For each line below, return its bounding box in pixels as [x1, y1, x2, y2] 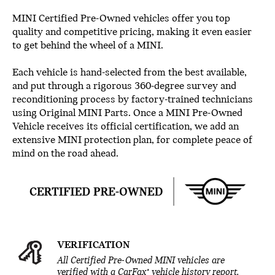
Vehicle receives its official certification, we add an [12, 121, 239, 133]
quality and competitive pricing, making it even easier [12, 26, 252, 39]
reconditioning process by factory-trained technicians [12, 94, 253, 106]
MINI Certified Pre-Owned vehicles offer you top [12, 13, 230, 25]
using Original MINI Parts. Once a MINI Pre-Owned [12, 107, 242, 120]
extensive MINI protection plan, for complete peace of [12, 134, 252, 147]
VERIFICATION [57, 239, 130, 252]
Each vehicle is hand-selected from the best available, [12, 67, 247, 79]
